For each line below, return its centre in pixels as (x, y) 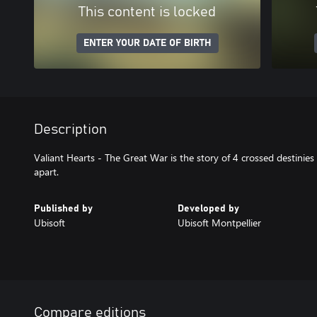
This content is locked (147, 12)
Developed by (208, 209)
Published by (63, 209)
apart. (46, 172)
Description (70, 129)
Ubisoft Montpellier (219, 223)
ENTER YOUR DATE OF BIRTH (147, 43)
